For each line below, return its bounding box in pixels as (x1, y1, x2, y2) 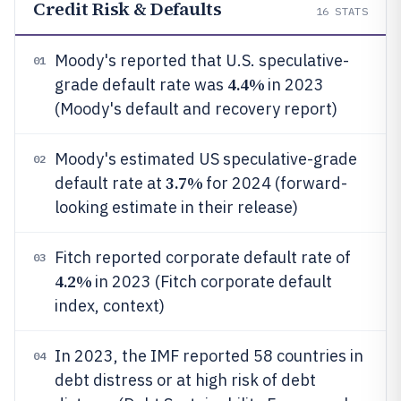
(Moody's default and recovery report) (55, 98, 337, 119)
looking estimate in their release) (55, 197, 298, 218)
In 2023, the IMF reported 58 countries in (55, 346, 363, 366)
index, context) (55, 295, 165, 316)
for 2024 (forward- (202, 173, 348, 193)
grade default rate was (55, 74, 227, 95)
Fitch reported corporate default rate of (55, 247, 351, 268)
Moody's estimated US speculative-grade (55, 149, 357, 169)
